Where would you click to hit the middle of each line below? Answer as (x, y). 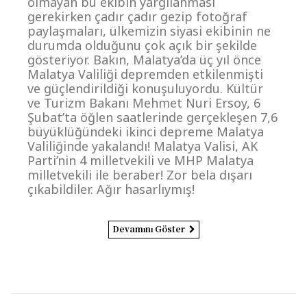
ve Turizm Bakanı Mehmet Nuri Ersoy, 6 (144, 102)
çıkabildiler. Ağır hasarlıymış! (111, 189)
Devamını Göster (148, 228)
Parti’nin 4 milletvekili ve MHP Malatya (141, 160)
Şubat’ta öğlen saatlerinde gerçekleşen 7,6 (153, 117)
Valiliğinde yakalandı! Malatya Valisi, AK (143, 146)
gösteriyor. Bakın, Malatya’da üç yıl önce (145, 59)
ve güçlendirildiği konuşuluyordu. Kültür (146, 88)
